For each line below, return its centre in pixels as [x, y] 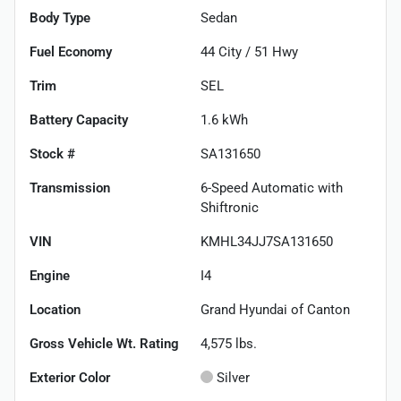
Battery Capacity [79, 119]
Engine [50, 275]
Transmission [70, 188]
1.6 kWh [224, 119]
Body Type [60, 17]
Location [55, 309]
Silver [233, 377]
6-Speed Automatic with [272, 188]
